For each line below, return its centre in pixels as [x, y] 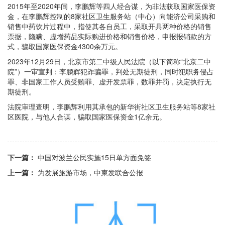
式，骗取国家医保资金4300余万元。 [65, 46]
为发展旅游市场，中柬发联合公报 [90, 173]
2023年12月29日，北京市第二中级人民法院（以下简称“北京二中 [109, 62]
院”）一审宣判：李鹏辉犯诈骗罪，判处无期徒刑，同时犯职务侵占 [111, 72]
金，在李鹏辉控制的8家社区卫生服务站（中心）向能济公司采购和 [111, 16]
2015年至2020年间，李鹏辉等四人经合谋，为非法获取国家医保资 [111, 6]
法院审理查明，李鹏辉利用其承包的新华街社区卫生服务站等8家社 [111, 107]
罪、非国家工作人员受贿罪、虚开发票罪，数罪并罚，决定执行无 [109, 82]
